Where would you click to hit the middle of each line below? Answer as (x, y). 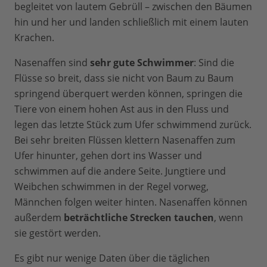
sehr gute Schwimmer (142, 63)
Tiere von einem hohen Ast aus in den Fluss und (122, 109)
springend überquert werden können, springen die (128, 94)
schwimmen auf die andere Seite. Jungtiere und (120, 171)
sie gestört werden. (58, 233)
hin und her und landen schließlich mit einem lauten (131, 22)
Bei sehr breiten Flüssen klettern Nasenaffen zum (125, 140)
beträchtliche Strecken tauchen (139, 218)
